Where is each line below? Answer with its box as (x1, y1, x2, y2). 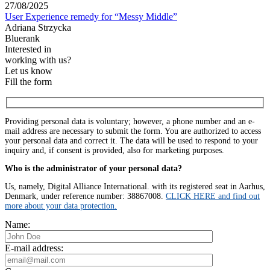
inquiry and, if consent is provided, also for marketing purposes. (5, 146, 224, 155)
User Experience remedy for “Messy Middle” (5, 11, 177, 22)
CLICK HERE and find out (166, 192, 260, 201)
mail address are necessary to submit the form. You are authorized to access (5, 127, 261, 136)
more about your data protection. (5, 201, 117, 211)
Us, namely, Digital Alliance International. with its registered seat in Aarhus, (5, 182, 265, 192)
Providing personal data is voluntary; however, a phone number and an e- (5, 117, 255, 127)
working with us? (5, 54, 71, 65)
